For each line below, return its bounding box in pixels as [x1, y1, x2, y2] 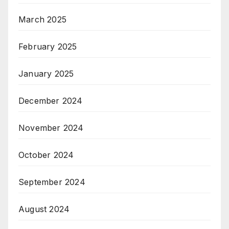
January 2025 [18, 68, 74, 79]
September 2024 [18, 177, 85, 188]
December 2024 [18, 96, 83, 106]
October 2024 [18, 150, 74, 161]
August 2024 [18, 204, 70, 215]
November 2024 [18, 123, 84, 133]
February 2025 [18, 41, 77, 52]
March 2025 [18, 14, 66, 25]
